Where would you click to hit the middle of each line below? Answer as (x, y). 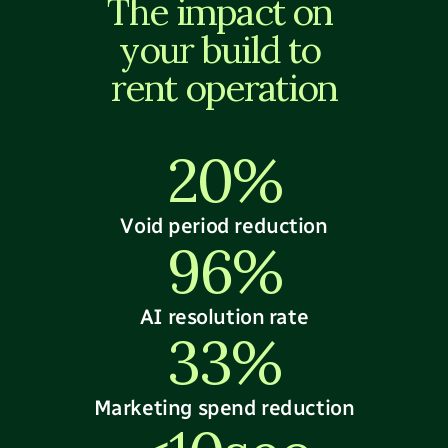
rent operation (224, 87)
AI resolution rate (224, 316)
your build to (220, 49)
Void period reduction (224, 225)
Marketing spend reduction (224, 407)
